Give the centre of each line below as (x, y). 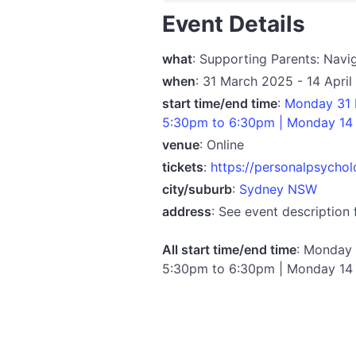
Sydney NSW (278, 189)
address (187, 211)
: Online (222, 144)
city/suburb (197, 189)
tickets (183, 166)
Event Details (234, 24)
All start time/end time (229, 249)
